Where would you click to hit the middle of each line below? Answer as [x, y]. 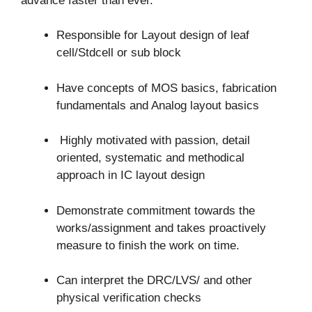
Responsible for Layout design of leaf [153, 36]
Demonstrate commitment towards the [156, 210]
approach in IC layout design [131, 175]
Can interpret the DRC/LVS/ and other [154, 281]
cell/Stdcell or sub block [119, 53]
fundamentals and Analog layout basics [158, 105]
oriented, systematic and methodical [150, 158]
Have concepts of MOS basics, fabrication [166, 88]
